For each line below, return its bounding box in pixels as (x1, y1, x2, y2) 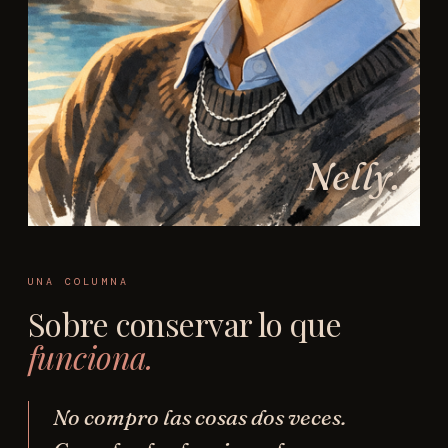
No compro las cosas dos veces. (53, 402, 346, 431)
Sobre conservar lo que (28, 301, 342, 345)
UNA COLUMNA (28, 274, 130, 288)
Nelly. (306, 152, 400, 200)
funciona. (28, 334, 154, 378)
